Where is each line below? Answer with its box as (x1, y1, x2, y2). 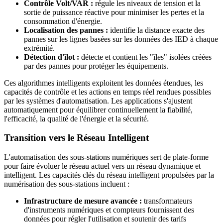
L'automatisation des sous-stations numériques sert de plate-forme (4, 152, 209, 161)
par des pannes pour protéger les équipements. (24, 61, 168, 70)
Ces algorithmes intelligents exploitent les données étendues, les (4, 78, 203, 87)
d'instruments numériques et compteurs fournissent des (24, 205, 194, 214)
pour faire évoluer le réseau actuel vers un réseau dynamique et (4, 161, 201, 170)
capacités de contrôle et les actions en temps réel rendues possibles (4, 87, 211, 96)
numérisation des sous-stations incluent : (4, 179, 129, 188)
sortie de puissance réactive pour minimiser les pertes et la (24, 7, 204, 16)
